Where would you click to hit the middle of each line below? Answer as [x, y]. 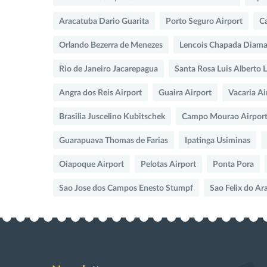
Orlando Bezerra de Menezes [111, 45]
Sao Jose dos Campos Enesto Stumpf [126, 188]
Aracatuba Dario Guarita [104, 21]
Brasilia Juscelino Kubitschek [112, 117]
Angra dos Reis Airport [100, 93]
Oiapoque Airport [91, 164]
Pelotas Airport [168, 164]
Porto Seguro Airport [204, 21]
